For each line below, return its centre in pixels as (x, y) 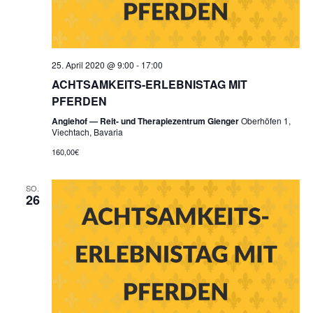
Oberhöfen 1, (265, 120)
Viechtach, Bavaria (87, 131)
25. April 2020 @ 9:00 (93, 64)
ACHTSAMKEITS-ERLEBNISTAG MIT (149, 84)
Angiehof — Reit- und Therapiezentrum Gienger (146, 121)
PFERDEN (79, 101)
